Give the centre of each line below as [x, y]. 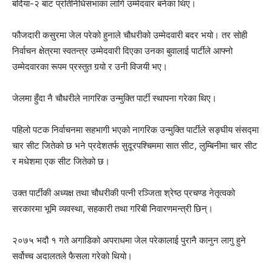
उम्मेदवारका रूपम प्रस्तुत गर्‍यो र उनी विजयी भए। [90, 66]
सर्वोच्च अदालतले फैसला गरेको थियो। [72, 256]
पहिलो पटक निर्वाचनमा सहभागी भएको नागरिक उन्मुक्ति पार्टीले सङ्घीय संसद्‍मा [135, 129]
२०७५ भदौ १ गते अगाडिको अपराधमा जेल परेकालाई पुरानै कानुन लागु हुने [129, 240]
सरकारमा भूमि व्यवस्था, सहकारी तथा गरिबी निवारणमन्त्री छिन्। [113, 208]
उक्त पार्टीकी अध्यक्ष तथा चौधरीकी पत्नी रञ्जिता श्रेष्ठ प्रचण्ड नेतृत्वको [124, 192]
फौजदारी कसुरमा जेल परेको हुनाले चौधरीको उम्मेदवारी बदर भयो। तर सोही [130, 35]
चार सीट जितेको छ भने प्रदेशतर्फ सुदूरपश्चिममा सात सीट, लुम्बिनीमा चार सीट [135, 145]
